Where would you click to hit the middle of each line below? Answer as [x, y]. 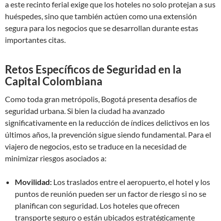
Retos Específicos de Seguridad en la [93, 69]
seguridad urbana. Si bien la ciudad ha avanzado [85, 111]
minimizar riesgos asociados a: [56, 158]
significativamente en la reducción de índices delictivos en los [107, 123]
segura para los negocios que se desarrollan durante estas [102, 28]
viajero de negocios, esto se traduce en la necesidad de [96, 146]
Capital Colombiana [54, 81]
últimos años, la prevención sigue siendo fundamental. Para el [108, 134]
